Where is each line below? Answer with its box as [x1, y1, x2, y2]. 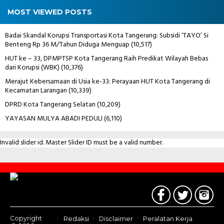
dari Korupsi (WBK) [5, 61, 59, 73]
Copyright [10, 214, 42, 222]
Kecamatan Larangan [5, 84, 67, 96]
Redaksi [63, 214, 89, 222]
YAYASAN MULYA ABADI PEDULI [5, 112, 102, 124]
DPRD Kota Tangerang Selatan [5, 98, 95, 110]
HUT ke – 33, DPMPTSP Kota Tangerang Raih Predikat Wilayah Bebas [5, 52, 208, 64]
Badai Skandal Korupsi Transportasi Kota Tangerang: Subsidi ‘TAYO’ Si [5, 29, 208, 41]
